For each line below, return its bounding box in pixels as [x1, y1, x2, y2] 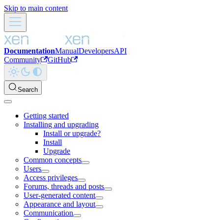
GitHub [47, 55, 71, 64]
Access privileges [24, 173, 78, 182]
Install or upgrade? [43, 129, 101, 137]
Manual [55, 47, 79, 55]
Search [18, 86, 38, 93]
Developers [79, 47, 114, 55]
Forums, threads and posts [24, 182, 104, 191]
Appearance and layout [24, 200, 95, 208]
